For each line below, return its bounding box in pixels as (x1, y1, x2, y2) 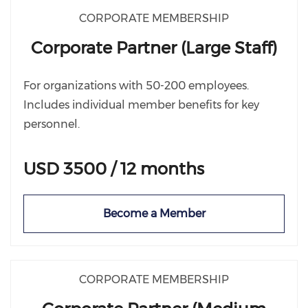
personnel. (23, 118, 80, 131)
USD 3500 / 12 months (23, 159, 204, 179)
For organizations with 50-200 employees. (23, 79, 249, 92)
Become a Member (102, 207, 206, 220)
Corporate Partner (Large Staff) (31, 38, 277, 58)
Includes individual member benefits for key (23, 98, 259, 111)
